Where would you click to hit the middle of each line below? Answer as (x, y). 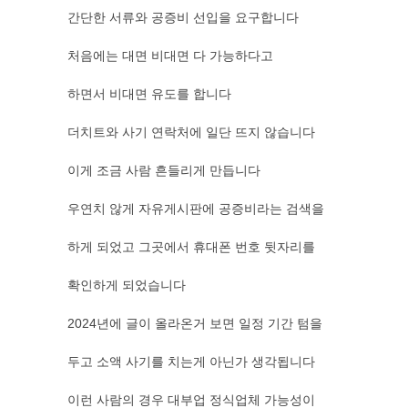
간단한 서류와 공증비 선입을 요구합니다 (183, 17)
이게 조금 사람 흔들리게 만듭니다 (164, 170)
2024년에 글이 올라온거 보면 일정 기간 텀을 (195, 323)
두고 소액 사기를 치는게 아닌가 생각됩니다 (191, 362)
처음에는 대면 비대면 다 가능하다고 (170, 56)
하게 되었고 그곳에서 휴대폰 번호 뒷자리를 (191, 247)
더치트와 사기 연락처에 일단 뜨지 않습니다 (191, 132)
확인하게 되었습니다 (127, 285)
